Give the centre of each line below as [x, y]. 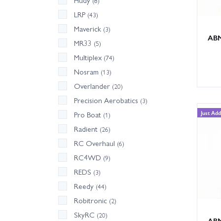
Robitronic [92, 201]
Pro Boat [89, 115]
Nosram [87, 72]
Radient [87, 129]
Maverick [89, 29]
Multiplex [89, 57]
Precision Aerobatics [107, 100]
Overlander [93, 86]
